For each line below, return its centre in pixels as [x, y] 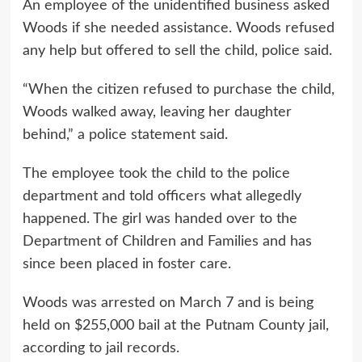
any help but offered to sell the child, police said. [177, 51]
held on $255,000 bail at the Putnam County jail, [175, 326]
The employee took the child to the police [156, 174]
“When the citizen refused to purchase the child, [178, 90]
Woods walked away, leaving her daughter [157, 112]
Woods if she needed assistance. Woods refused [178, 28]
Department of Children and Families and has [167, 242]
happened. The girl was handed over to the [160, 219]
